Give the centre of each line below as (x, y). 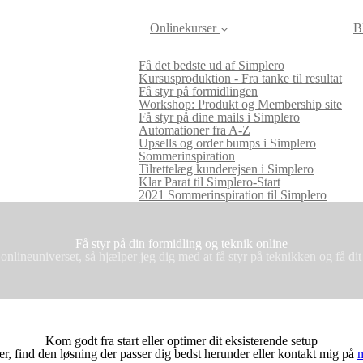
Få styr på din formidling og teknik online (181, 243)
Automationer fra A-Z (194, 130)
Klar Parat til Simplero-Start (209, 182)
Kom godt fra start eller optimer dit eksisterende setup (181, 341)
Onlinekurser (183, 28)
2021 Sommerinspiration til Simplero (233, 195)
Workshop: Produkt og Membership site (240, 104)
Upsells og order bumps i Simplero (227, 143)
